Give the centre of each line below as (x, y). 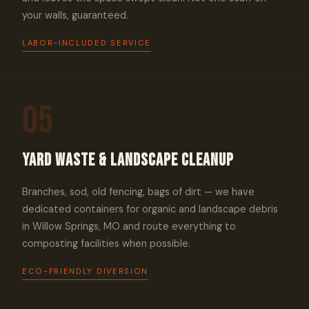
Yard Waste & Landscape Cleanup (128, 160)
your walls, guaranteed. (75, 15)
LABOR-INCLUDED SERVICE (87, 43)
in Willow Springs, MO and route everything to (129, 226)
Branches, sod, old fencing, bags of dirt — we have (138, 192)
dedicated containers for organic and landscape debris (150, 209)
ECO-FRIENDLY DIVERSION (85, 271)
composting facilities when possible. (106, 243)
